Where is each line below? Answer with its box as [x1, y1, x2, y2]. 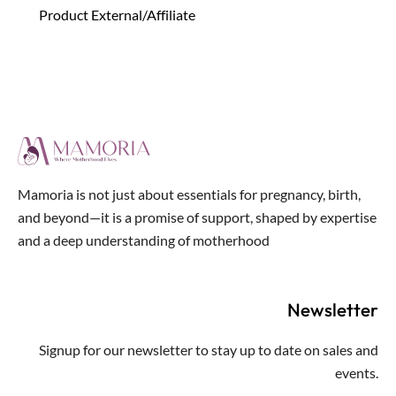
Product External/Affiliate [39, 6, 195, 24]
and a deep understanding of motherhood [18, 231, 270, 248]
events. [335, 364, 378, 382]
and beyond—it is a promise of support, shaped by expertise [18, 208, 377, 225]
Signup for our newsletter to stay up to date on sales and [39, 341, 378, 359]
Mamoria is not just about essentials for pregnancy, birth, [18, 185, 361, 202]
